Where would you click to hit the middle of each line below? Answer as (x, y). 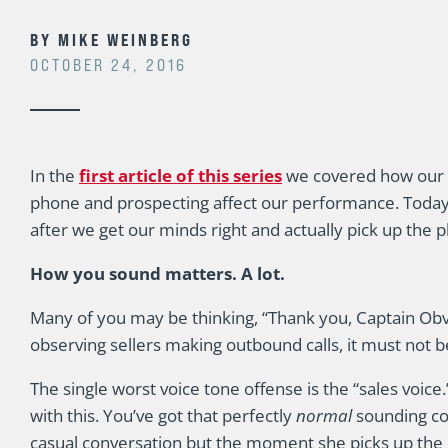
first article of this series (180, 175)
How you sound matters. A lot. (157, 273)
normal (326, 415)
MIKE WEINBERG (122, 40)
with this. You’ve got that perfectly (163, 415)
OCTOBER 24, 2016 (108, 65)
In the (54, 175)
